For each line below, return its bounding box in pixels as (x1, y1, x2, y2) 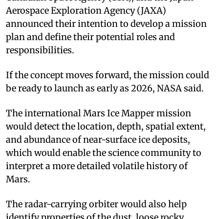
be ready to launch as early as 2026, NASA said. (6, 82, 204, 94)
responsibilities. (6, 44, 74, 56)
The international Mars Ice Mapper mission (6, 107, 191, 119)
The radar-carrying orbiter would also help (6, 198, 187, 210)
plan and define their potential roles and (6, 31, 175, 43)
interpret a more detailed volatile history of (6, 160, 188, 172)
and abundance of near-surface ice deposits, (6, 133, 190, 145)
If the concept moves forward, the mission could (6, 69, 209, 81)
